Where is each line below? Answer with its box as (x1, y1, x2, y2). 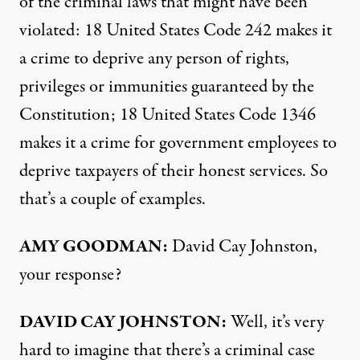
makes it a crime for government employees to (19, 130, 337, 156)
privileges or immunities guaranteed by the (19, 74, 314, 100)
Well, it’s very (227, 309, 324, 335)
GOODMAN (63, 234, 162, 260)
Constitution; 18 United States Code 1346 (19, 102, 316, 128)
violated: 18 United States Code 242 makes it (19, 18, 332, 43)
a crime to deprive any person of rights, (19, 46, 289, 72)
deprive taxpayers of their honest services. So (19, 158, 328, 184)
